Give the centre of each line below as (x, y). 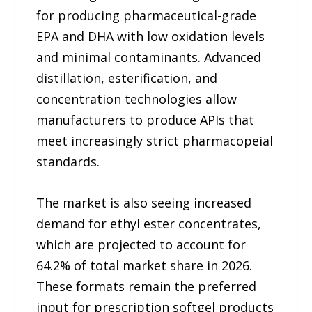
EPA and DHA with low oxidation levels (151, 36)
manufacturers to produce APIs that (146, 119)
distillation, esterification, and (127, 78)
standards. (68, 161)
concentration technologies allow (137, 99)
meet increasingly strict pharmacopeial (155, 140)
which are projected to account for (141, 244)
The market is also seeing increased (144, 202)
